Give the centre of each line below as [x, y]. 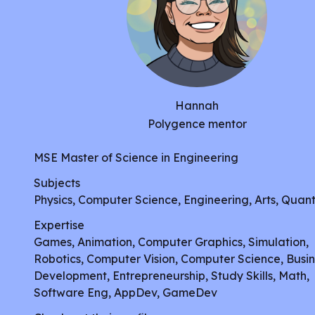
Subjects [57, 183]
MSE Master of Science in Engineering [136, 157]
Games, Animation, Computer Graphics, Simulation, [171, 242]
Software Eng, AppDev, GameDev [126, 292]
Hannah [197, 105]
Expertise [59, 225]
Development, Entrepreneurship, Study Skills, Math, [172, 276]
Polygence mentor [197, 124]
